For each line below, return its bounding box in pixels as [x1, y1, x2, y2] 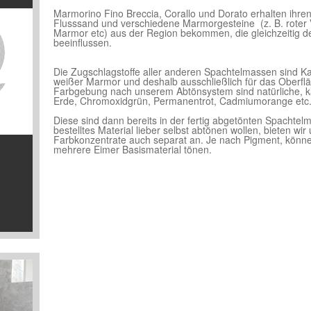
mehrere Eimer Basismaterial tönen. [53, 142, 212, 156]
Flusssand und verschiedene [53, 16, 183, 30]
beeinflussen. [53, 35, 112, 49]
